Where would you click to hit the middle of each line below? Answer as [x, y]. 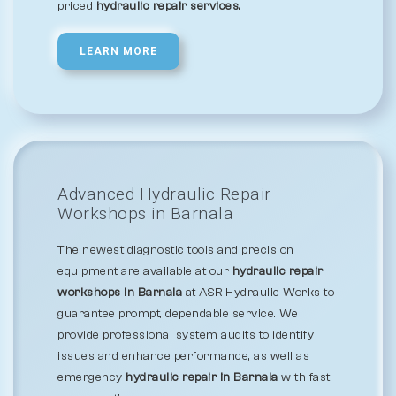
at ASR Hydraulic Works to [258, 293]
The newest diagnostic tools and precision [176, 250]
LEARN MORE [118, 51]
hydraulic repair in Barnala [202, 377]
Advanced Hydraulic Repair [164, 194]
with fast [304, 377]
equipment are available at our [145, 271]
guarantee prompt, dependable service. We [178, 314]
